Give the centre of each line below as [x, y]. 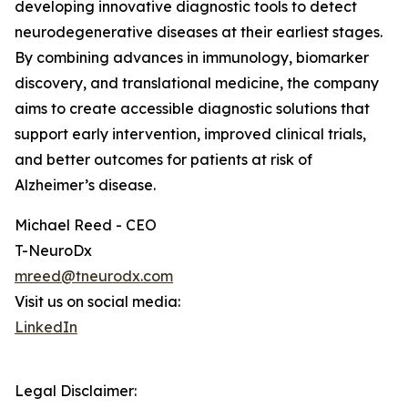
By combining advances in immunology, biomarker [192, 58]
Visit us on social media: [97, 302]
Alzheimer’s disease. [85, 185]
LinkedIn [46, 327]
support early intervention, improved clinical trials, [190, 134]
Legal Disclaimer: [76, 391]
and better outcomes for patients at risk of [163, 160]
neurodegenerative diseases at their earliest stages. [199, 32]
